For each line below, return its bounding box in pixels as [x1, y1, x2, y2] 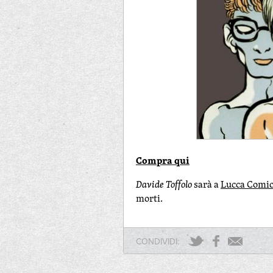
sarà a [192, 177, 221, 191]
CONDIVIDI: [136, 235, 179, 247]
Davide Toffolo [136, 177, 192, 191]
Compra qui [136, 153, 190, 168]
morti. [136, 191, 163, 205]
